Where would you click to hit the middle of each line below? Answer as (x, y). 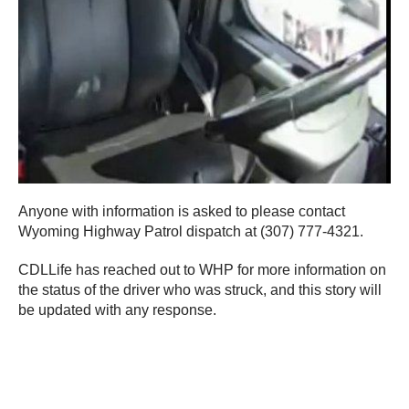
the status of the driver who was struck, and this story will (200, 289)
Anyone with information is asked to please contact (182, 211)
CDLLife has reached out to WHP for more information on (202, 269)
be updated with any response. (117, 309)
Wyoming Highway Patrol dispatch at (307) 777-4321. (191, 231)
